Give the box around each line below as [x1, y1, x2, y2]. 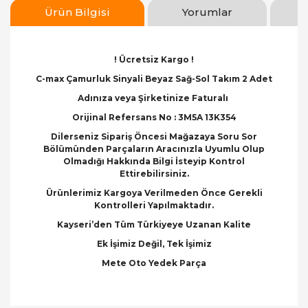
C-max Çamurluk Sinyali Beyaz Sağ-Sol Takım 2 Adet [36, 74, 272, 84]
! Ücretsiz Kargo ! [114, 54, 194, 65]
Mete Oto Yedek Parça [102, 258, 206, 268]
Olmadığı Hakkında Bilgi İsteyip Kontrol [63, 156, 245, 166]
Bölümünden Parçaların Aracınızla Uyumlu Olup [43, 144, 265, 154]
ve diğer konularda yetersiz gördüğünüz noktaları [41, 291, 261, 302]
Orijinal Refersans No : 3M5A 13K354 [71, 112, 236, 122]
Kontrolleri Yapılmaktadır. [94, 200, 214, 210]
